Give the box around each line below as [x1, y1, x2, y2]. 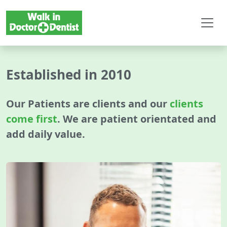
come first [6, 111, 57, 126]
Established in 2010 [6, 65, 131, 84]
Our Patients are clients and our [6, 96, 170, 110]
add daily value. [6, 127, 85, 141]
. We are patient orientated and [57, 111, 216, 126]
